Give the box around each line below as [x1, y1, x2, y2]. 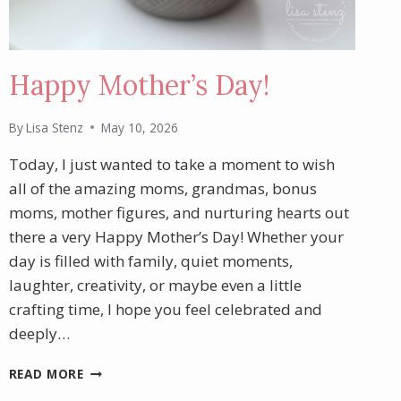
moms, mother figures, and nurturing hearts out [8, 201, 349, 223]
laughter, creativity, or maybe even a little [8, 274, 302, 295]
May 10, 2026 [100, 118, 178, 136]
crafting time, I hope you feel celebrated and [8, 298, 322, 320]
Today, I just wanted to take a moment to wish [8, 153, 335, 175]
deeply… [8, 322, 70, 344]
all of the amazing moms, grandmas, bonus [8, 177, 317, 199]
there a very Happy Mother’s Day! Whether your [8, 226, 344, 247]
